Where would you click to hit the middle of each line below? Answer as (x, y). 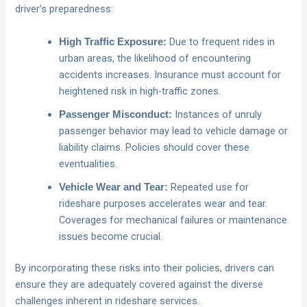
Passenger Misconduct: (116, 114)
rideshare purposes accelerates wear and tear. (163, 203)
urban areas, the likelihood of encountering (155, 58)
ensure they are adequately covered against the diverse (139, 284)
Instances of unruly (217, 114)
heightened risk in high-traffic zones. (140, 91)
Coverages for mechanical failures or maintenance (173, 220)
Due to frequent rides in (221, 41)
